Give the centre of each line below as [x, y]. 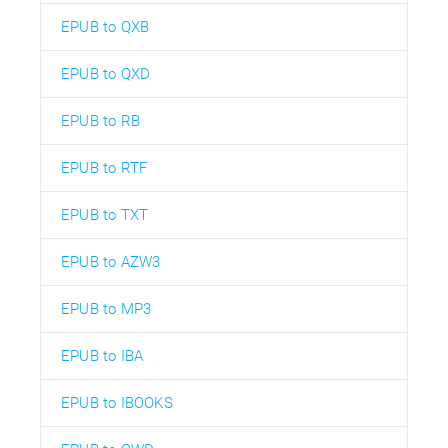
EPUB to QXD [106, 73]
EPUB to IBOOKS [117, 402]
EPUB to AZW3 [111, 261]
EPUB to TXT [105, 214]
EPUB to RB [100, 120]
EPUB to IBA [102, 355]
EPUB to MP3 [106, 308]
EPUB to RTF [104, 167]
